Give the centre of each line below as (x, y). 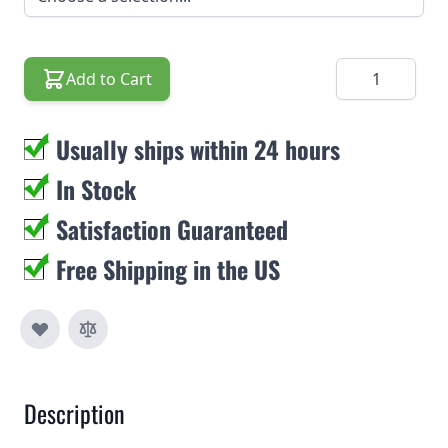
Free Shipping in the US (168, 269)
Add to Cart (109, 79)
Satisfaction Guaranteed (172, 229)
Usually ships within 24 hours (198, 149)
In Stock (96, 189)
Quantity (368, 69)
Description (74, 413)
